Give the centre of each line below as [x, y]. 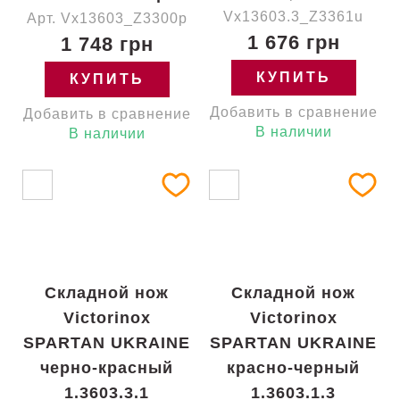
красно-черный [293, 368]
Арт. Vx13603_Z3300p [107, 18]
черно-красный [107, 368]
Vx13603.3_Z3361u [293, 17]
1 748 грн [107, 44]
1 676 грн [293, 42]
